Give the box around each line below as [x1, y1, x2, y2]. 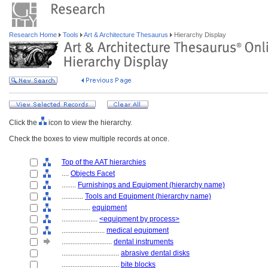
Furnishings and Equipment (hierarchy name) [78, 181, 225, 189]
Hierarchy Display [172, 31, 226, 38]
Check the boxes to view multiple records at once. [9, 135, 169, 143]
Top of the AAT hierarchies [62, 158, 146, 166]
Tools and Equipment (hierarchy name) [85, 192, 211, 200]
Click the [9, 118, 39, 127]
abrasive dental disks [121, 249, 190, 257]
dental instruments [114, 237, 173, 246]
